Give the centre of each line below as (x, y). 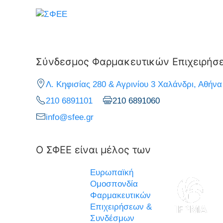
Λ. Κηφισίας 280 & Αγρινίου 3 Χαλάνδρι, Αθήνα (134, 84)
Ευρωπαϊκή (111, 172)
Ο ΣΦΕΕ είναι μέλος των (93, 150)
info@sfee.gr (70, 117)
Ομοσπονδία (114, 184)
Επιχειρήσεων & (121, 207)
